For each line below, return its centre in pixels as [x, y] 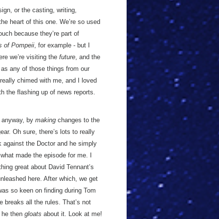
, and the [88, 57]
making [45, 120]
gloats [33, 214]
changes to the [78, 120]
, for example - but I [62, 45]
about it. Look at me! [72, 214]
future [67, 57]
